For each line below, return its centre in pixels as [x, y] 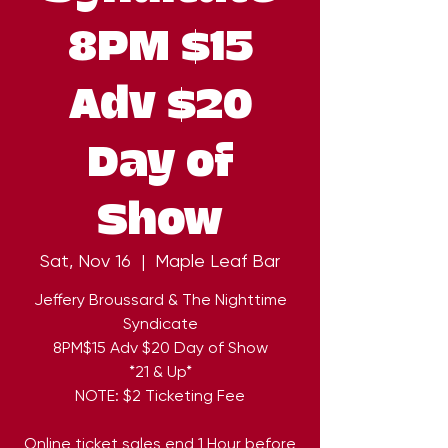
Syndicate [160, 324]
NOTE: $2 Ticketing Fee [160, 396]
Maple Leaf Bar [217, 261]
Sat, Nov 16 [85, 261]
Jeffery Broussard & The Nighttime [160, 300]
